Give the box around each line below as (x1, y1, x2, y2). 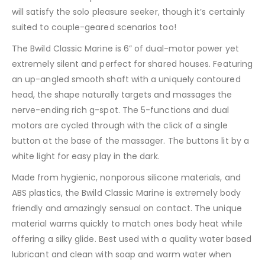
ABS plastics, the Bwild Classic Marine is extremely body (12, 186, 241, 199)
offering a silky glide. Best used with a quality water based (12, 232, 252, 245)
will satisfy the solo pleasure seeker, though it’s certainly (12, 5, 245, 18)
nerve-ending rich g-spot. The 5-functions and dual (12, 104, 230, 116)
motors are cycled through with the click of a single (12, 119, 228, 131)
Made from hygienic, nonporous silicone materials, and (12, 171, 241, 183)
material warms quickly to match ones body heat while (12, 217, 243, 230)
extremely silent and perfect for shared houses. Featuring (12, 57, 253, 70)
